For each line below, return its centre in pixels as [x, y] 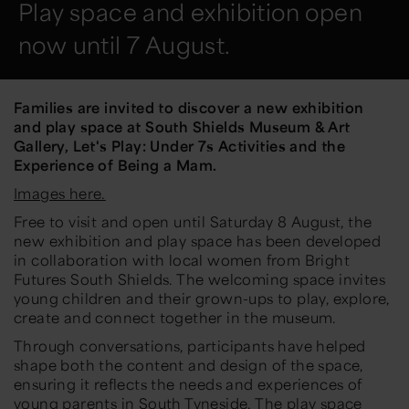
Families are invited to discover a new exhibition [189, 108]
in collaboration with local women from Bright [182, 260]
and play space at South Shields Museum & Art [182, 127]
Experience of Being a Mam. [115, 165]
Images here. [60, 194]
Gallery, [43, 146]
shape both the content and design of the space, [189, 365]
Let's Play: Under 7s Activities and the [209, 146]
